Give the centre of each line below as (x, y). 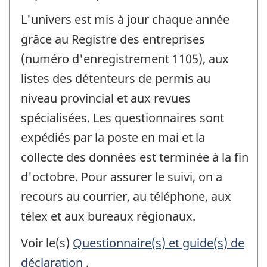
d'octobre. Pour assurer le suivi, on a (122, 177)
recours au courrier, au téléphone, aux (126, 197)
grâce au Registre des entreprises (113, 39)
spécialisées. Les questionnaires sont (122, 118)
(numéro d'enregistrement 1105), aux (125, 59)
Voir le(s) (47, 243)
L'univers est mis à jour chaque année (125, 20)
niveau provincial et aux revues (106, 98)
